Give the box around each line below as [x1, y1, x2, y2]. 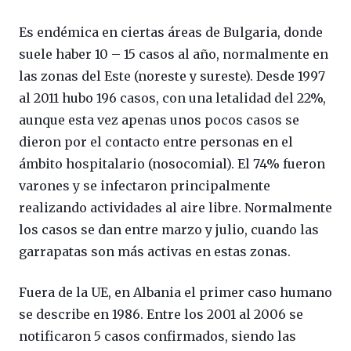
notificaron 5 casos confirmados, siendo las [19, 328, 296, 345]
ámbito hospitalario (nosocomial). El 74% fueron [19, 156, 325, 172]
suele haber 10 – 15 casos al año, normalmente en [19, 46, 328, 63]
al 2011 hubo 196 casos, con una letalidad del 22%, [19, 90, 326, 107]
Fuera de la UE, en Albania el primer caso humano [19, 284, 332, 301]
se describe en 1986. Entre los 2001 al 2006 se [19, 306, 303, 323]
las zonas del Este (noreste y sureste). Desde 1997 [19, 68, 325, 85]
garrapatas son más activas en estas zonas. [19, 244, 291, 260]
